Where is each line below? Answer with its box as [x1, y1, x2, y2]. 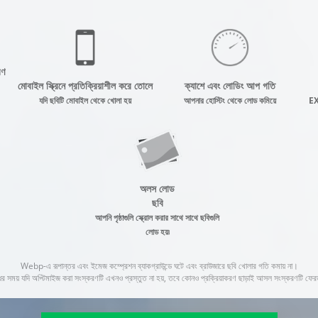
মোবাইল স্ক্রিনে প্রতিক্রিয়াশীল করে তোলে [17, 79, 153, 92]
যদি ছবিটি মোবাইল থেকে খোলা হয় [38, 94, 131, 106]
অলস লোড [140, 182, 175, 195]
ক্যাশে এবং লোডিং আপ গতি [184, 79, 275, 92]
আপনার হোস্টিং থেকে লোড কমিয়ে [183, 94, 276, 106]
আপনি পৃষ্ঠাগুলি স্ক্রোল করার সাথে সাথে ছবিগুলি [95, 212, 219, 223]
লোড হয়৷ [145, 226, 170, 237]
